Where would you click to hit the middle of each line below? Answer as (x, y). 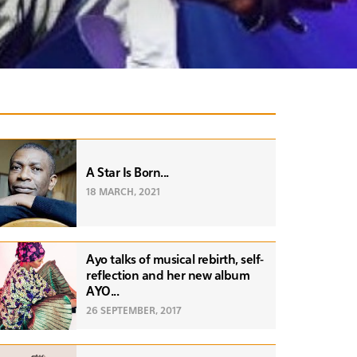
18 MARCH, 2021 (123, 192)
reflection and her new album (168, 276)
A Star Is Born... (127, 173)
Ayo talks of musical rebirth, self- (175, 260)
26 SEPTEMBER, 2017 (134, 311)
